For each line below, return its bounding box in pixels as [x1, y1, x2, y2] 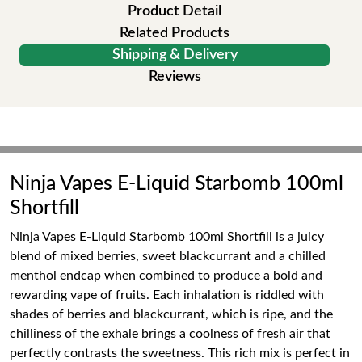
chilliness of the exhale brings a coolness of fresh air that [10, 327, 330, 340]
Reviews [148, 69, 201, 84]
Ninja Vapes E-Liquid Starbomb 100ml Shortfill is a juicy [10, 230, 324, 243]
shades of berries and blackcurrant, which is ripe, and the [10, 308, 333, 321]
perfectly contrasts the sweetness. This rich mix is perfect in [10, 347, 350, 360]
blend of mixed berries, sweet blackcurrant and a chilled [10, 250, 326, 263]
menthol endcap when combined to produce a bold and [10, 269, 322, 282]
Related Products [120, 26, 229, 40]
